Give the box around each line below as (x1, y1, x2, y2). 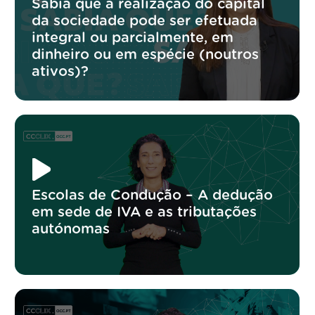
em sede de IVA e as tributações (32, 205, 257, 219)
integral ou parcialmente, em (32, 30, 234, 45)
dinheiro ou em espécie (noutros (32, 47, 259, 62)
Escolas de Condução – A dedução (32, 188, 274, 202)
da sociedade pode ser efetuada (32, 13, 258, 28)
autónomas (32, 221, 110, 236)
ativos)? (32, 64, 89, 79)
